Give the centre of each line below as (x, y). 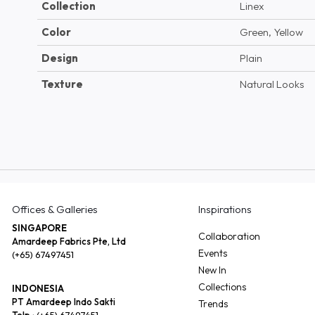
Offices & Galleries (54, 209)
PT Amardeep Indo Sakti (63, 301)
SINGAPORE (39, 227)
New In (212, 270)
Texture (62, 84)
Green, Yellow (271, 32)
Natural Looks (272, 84)
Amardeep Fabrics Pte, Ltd (69, 241)
